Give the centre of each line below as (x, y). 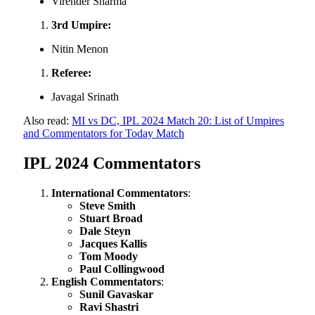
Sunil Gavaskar (116, 294)
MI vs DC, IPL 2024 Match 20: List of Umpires (178, 121)
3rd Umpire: (81, 25)
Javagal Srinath (85, 97)
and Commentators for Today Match (104, 134)
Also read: (47, 121)
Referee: (71, 73)
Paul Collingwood (122, 269)
